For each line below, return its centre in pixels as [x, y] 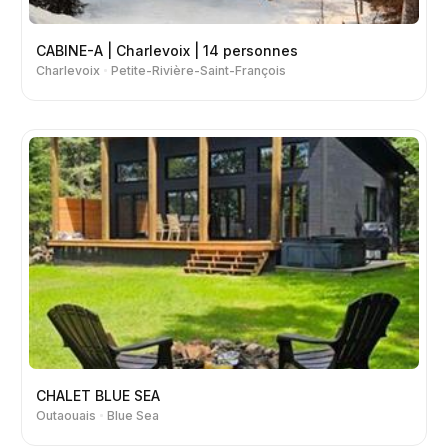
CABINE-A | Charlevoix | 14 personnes [167, 50]
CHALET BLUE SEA [98, 395]
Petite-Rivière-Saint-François [198, 70]
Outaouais [66, 415]
